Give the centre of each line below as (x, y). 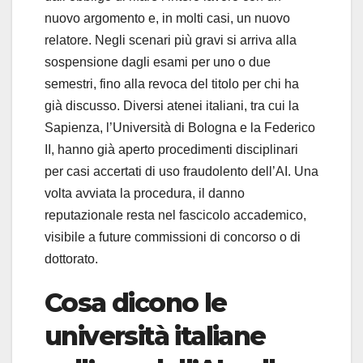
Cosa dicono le (136, 303)
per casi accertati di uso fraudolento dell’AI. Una (181, 172)
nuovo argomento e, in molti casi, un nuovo (167, 19)
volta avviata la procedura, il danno (145, 194)
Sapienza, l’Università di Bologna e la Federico (180, 128)
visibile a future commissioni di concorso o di (173, 237)
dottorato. (71, 259)
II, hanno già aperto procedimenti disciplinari (171, 150)
